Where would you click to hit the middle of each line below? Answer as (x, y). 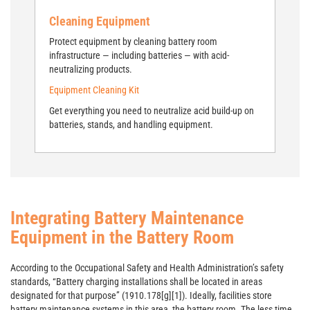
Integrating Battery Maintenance (127, 218)
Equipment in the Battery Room (122, 237)
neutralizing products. (91, 69)
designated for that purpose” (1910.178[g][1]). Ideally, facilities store (141, 295)
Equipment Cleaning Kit (94, 90)
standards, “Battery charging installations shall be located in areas (136, 282)
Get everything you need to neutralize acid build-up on (152, 111)
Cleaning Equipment (100, 21)
